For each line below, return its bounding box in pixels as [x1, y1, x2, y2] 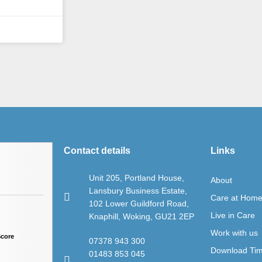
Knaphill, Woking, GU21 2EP [88, 212, 194, 222]
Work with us [210, 228, 258, 238]
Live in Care [210, 211, 255, 220]
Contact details [64, 146, 131, 156]
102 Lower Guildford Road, [88, 199, 189, 209]
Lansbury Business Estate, [88, 186, 187, 196]
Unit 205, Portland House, [88, 173, 184, 183]
